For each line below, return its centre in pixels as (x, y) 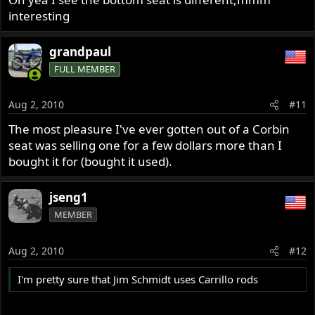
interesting (39, 15)
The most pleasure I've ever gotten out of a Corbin (149, 129)
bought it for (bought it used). (91, 162)
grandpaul (81, 51)
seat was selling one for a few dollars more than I (146, 146)
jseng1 (69, 198)
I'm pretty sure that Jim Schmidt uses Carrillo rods (138, 279)
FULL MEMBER (85, 69)
